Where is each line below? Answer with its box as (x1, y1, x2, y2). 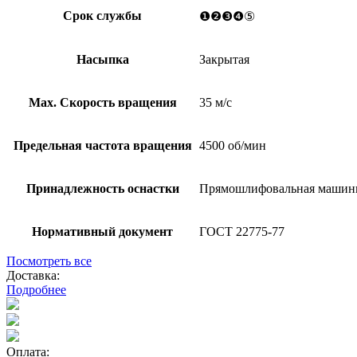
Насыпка (76, 52, 129, 66)
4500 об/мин (199, 138, 266, 152)
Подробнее (6, 282, 66, 296)
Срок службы (63, 8, 142, 22)
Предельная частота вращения (13, 138, 192, 152)
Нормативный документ (32, 224, 173, 238)
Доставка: (6, 268, 60, 282)
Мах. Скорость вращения (28, 95, 177, 109)
